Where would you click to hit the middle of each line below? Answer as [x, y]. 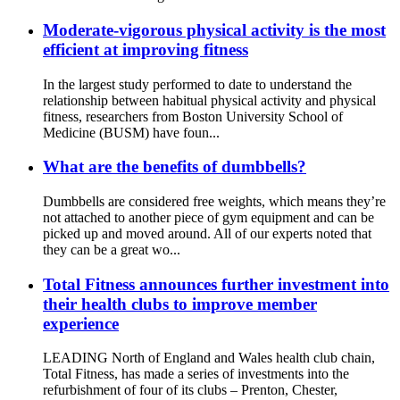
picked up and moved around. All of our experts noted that [207, 233]
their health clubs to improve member [180, 304]
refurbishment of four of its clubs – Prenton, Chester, [190, 390]
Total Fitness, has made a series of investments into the [196, 374]
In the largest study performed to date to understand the [197, 84]
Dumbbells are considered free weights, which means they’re [214, 201]
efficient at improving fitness [146, 49]
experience [81, 323]
